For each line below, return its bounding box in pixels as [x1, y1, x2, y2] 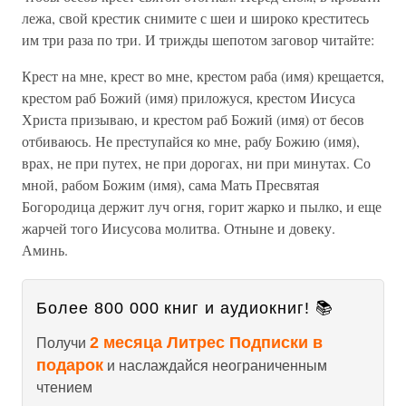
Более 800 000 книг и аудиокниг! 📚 [36, 299, 333, 317]
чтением [36, 380, 92, 395]
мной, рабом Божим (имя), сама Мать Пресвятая [22, 175, 319, 194]
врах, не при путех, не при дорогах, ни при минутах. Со [22, 153, 371, 172]
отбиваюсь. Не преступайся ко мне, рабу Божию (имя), [22, 131, 360, 150]
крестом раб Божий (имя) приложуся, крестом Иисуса [22, 88, 355, 107]
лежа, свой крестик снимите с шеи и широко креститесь [22, 8, 369, 27]
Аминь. [22, 240, 68, 259]
